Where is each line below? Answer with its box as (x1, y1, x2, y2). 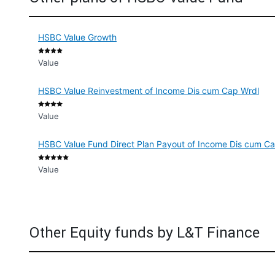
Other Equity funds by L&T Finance (29, 223, 260, 241)
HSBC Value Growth (38, 32, 117, 42)
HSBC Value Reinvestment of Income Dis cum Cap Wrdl (38, 85, 259, 96)
